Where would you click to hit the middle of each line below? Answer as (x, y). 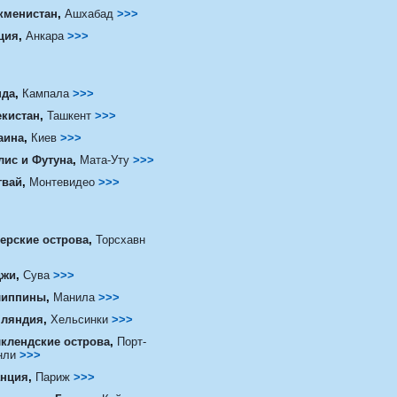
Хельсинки (81, 319)
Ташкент (70, 115)
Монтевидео (62, 182)
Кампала (45, 93)
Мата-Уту (104, 160)
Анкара (44, 35)
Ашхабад (90, 13)
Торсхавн (120, 239)
